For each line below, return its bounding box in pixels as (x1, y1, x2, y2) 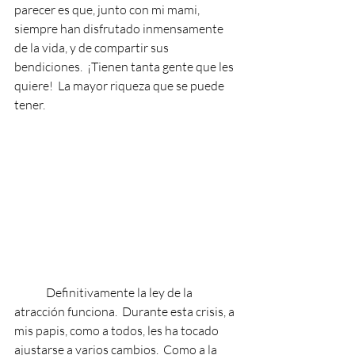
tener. (14, 97, 45, 113)
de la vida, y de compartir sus (14, 40, 171, 56)
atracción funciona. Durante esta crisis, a (14, 303, 237, 320)
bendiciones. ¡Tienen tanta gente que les (14, 59, 236, 75)
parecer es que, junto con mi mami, (14, 2, 202, 18)
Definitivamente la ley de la (46, 284, 195, 301)
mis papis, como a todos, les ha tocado (14, 323, 221, 339)
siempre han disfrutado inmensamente (14, 21, 226, 37)
